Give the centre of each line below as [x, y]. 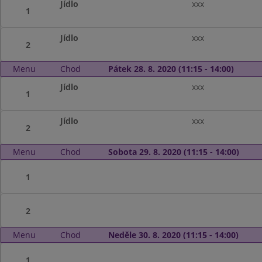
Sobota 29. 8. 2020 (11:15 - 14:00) [173, 152]
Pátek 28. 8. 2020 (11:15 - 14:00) [171, 69]
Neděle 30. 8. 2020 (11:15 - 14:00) [173, 235]
